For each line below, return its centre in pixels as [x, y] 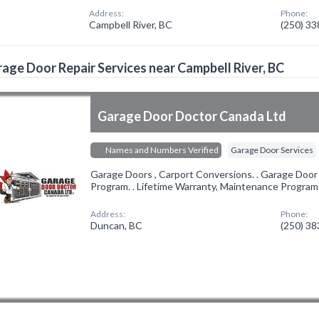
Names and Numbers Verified [162, 150]
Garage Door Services [272, 150]
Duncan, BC [117, 225]
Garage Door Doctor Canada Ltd [192, 116]
